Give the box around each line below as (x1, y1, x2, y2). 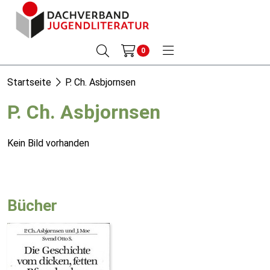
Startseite (7, 77, 51, 88)
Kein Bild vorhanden (7, 137, 89, 149)
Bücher (7, 196, 57, 215)
